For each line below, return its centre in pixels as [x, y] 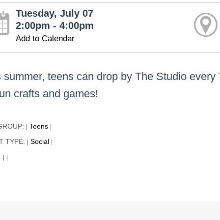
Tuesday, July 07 [55, 13]
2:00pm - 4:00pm [55, 26]
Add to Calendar [45, 39]
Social [40, 142]
